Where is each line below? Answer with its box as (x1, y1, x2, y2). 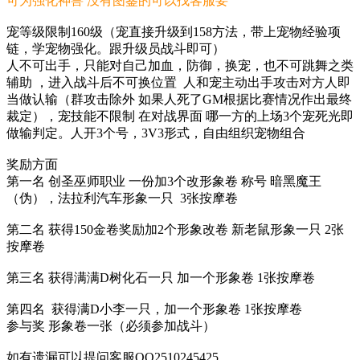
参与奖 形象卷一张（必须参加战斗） (6, 318, 215, 333)
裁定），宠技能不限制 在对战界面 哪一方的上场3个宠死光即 (6, 108, 354, 123)
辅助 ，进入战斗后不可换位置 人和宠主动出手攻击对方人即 (6, 75, 350, 89)
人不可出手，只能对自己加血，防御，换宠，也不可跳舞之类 (6, 58, 354, 72)
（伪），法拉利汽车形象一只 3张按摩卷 (6, 190, 238, 205)
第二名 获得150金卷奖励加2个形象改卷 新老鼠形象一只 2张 (6, 222, 344, 236)
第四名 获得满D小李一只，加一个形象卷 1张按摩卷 (6, 301, 302, 316)
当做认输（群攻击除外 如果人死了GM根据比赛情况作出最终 (6, 92, 352, 106)
